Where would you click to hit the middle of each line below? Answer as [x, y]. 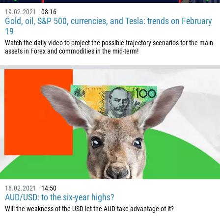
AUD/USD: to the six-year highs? [60, 197]
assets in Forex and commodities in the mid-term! [72, 51]
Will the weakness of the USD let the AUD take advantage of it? [89, 209]
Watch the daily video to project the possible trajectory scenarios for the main [109, 43]
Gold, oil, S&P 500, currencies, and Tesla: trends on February [109, 21]
